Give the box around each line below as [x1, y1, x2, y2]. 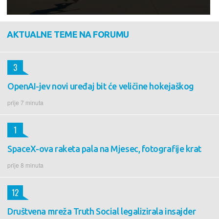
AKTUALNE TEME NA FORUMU [7, 29, 129, 39]
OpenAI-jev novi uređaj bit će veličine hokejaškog [7, 81, 194, 91]
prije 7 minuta [7, 98, 44, 107]
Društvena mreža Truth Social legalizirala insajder [7, 206, 196, 216]
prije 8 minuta [7, 160, 44, 169]
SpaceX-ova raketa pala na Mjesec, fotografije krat [7, 143, 201, 153]
